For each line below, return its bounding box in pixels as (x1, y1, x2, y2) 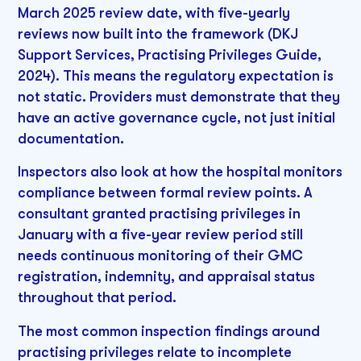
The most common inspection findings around (18, 323, 321, 340)
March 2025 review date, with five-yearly (18, 4, 291, 21)
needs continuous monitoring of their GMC (18, 247, 304, 264)
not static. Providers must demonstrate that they (18, 88, 341, 105)
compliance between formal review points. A (18, 185, 313, 201)
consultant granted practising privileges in (18, 205, 301, 222)
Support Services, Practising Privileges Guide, (18, 46, 322, 63)
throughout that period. (18, 289, 177, 306)
